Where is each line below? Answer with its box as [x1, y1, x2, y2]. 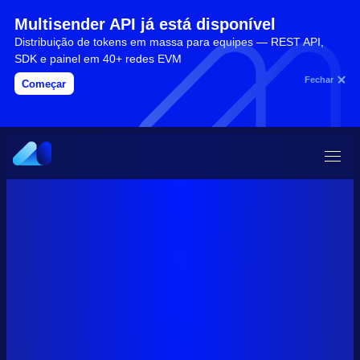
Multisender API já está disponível [14, 14, 276, 33]
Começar [22, 77, 67, 90]
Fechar [304, 74, 333, 84]
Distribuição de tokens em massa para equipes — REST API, [14, 35, 324, 48]
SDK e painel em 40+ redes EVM [14, 51, 182, 65]
